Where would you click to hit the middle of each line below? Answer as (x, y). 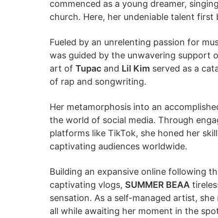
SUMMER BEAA (157, 185)
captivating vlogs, (87, 185)
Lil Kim (136, 68)
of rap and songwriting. (98, 82)
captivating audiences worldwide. (118, 146)
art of (63, 68)
